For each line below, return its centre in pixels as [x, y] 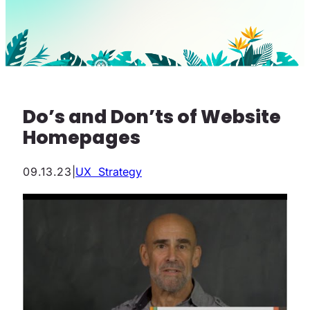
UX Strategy [109, 172]
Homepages [82, 138]
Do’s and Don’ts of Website [152, 117]
